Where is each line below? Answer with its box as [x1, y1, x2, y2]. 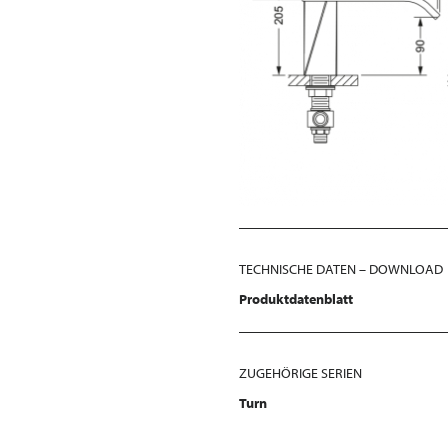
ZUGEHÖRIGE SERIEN [239, 363, 362, 382]
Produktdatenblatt [239, 289, 353, 308]
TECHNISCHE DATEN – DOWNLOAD [239, 259, 443, 278]
